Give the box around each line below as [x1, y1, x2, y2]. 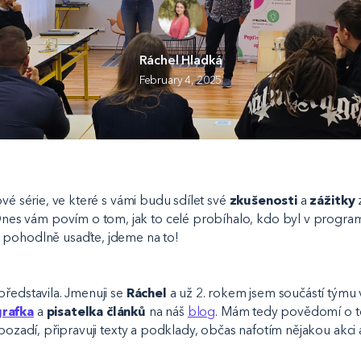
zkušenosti [229, 192, 297, 208]
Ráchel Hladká [139, 52, 222, 68]
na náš [146, 304, 188, 320]
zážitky [309, 192, 355, 208]
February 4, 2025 [139, 73, 222, 88]
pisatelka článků [46, 304, 147, 320]
